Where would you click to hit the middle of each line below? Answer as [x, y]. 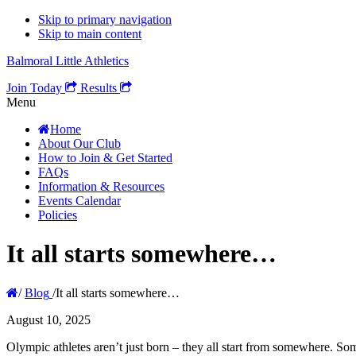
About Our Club [79, 143]
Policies [58, 215]
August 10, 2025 [48, 319]
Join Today [36, 88]
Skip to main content [90, 34]
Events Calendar [79, 201]
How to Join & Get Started [105, 158]
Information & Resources [101, 186]
